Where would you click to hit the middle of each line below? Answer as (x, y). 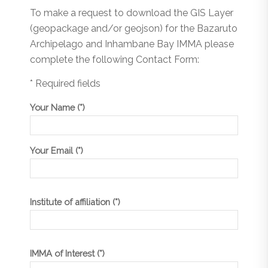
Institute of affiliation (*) (75, 202)
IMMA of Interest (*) (67, 254)
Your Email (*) (57, 151)
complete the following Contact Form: (115, 60)
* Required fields (65, 84)
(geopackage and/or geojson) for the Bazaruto (134, 29)
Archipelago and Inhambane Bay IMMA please (132, 44)
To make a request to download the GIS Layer (132, 13)
